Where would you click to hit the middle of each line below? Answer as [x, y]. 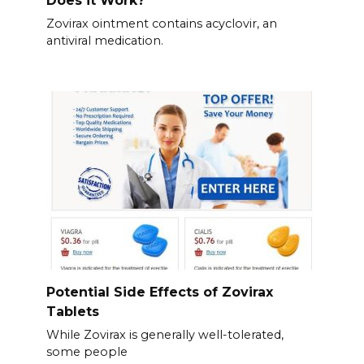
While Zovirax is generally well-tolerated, [165, 335]
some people [87, 352]
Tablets [72, 312]
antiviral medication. [104, 40]
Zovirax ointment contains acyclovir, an [161, 23]
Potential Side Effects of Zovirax [159, 292]
